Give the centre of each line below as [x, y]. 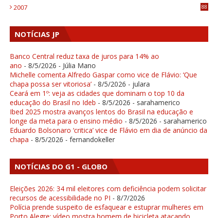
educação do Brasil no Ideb [53, 103]
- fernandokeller [89, 140]
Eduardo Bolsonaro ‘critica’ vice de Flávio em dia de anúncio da [109, 130]
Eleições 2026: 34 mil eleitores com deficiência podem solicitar [108, 189]
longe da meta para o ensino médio [66, 121]
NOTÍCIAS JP [37, 34]
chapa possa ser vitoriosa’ [51, 84]
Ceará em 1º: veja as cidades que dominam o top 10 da [97, 93]
